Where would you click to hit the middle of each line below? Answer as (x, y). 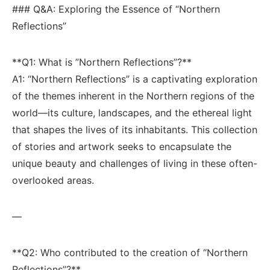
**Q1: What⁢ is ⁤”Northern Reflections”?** (102, 62)
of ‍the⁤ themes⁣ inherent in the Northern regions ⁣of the (133, 96)
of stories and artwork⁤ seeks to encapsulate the (122, 146)
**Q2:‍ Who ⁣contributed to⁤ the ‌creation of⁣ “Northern (130, 253)
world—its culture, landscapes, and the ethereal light (132, 113)
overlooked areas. (53, 180)
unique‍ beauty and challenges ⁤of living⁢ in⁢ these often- (135, 163)
